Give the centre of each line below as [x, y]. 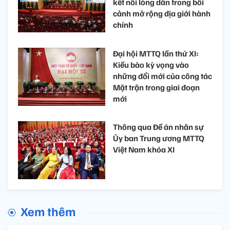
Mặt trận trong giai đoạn [156, 87]
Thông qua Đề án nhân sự [158, 127]
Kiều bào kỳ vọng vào [151, 64]
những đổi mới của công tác [162, 76]
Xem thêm [48, 211]
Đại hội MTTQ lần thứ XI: [156, 53]
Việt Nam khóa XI [144, 149]
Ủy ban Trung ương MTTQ [159, 138]
